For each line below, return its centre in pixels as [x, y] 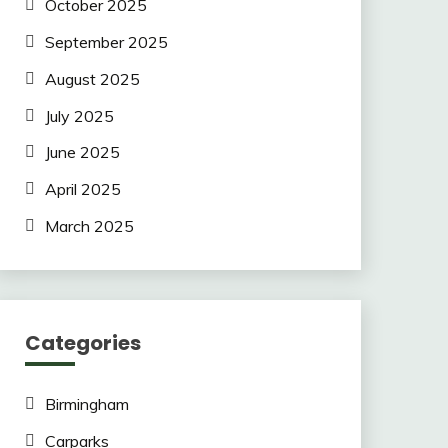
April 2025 [82, 189]
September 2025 [106, 41]
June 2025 [82, 152]
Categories [82, 342]
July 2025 [79, 115]
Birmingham [86, 403]
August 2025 [92, 78]
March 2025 [89, 225]
